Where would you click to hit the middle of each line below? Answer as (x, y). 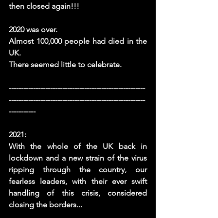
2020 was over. (33, 30)
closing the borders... (47, 205)
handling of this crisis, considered (78, 193)
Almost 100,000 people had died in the (78, 41)
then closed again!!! (45, 6)
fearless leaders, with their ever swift (78, 182)
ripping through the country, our (78, 170)
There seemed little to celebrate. (66, 65)
